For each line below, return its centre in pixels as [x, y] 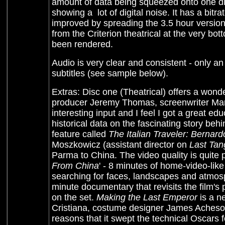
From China [75, 166]
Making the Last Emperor [147, 197]
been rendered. [82, 44]
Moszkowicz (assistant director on [120, 145]
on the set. [74, 197]
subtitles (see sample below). [110, 73]
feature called [80, 134]
